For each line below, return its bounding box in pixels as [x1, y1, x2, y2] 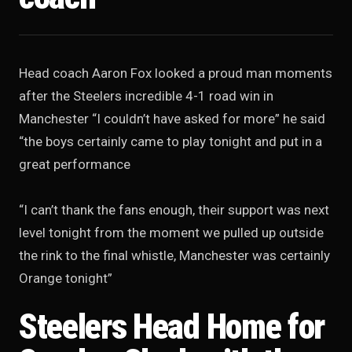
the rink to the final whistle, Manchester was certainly [19, 247, 330, 263]
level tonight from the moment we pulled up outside [19, 225, 324, 240]
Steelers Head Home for [19, 306, 324, 347]
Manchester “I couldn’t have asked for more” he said [19, 111, 325, 126]
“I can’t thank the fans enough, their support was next [19, 202, 329, 218]
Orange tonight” [19, 270, 112, 286]
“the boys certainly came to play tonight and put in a [19, 134, 322, 149]
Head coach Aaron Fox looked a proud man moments [19, 65, 332, 81]
